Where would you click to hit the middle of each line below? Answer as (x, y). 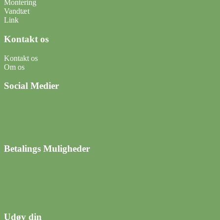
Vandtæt (17, 11)
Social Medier (31, 86)
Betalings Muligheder (47, 148)
